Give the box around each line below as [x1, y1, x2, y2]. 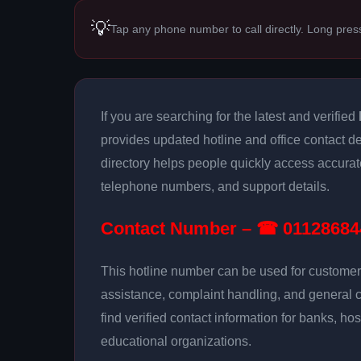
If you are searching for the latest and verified [101, 110, 359, 123]
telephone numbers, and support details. [101, 180, 330, 193]
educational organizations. [101, 334, 251, 348]
